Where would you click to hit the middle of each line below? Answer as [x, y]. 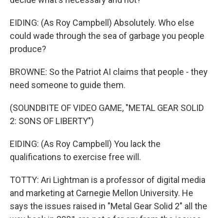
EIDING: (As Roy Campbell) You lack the [85, 144]
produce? [28, 49]
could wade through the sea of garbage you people [107, 36]
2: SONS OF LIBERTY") [52, 121]
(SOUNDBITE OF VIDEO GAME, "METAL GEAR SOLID [107, 108]
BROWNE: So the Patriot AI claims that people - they [109, 72]
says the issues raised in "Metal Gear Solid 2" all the [109, 206]
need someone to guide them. [68, 85]
